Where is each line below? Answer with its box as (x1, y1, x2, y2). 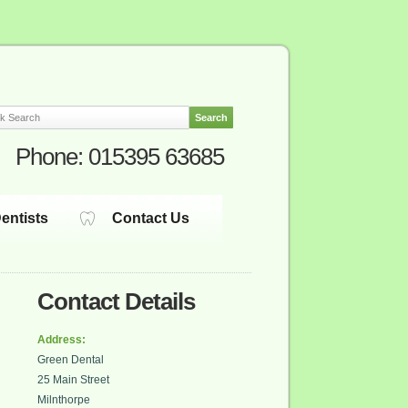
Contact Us (112, 210, 189, 226)
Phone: (15, 143, 88, 170)
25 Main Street (37, 373, 109, 386)
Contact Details (37, 288, 195, 315)
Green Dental (37, 353, 104, 366)
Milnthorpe (37, 393, 90, 406)
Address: (37, 333, 86, 346)
